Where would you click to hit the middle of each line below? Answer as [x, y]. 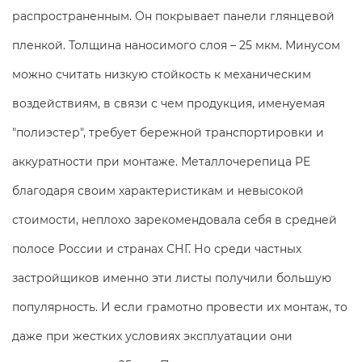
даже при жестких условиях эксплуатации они [152, 336]
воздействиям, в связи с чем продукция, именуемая [168, 103]
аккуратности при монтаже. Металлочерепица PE [161, 161]
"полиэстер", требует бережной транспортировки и [168, 132]
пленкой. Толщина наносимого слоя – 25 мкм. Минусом [176, 45]
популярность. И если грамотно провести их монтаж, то [180, 307]
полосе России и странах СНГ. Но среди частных [157, 248]
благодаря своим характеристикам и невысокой [158, 190]
